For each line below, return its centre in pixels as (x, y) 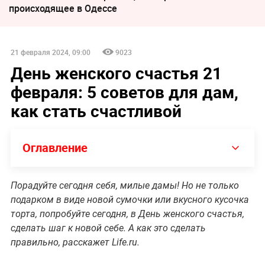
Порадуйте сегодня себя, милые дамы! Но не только (125, 185)
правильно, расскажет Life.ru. (75, 242)
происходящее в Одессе (63, 8)
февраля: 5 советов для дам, (124, 91)
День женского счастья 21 (116, 72)
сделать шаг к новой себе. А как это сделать (108, 228)
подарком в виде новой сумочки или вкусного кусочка (130, 199)
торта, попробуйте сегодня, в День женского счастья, (127, 214)
